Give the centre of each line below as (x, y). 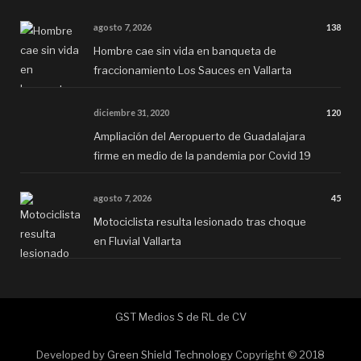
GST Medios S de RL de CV (180, 316)
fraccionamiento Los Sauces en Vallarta (193, 70)
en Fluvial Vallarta (137, 241)
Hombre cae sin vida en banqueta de (185, 50)
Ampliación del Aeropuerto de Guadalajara (199, 136)
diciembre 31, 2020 (131, 112)
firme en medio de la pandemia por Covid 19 (202, 155)
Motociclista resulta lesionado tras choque (200, 221)
